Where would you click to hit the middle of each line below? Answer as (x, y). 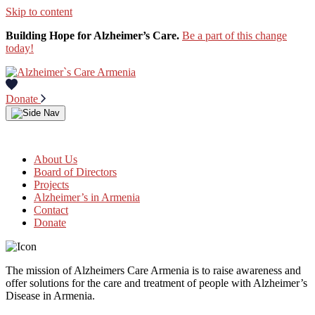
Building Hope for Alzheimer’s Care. (92, 36)
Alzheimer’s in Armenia (87, 198)
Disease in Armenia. (50, 296)
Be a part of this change (234, 36)
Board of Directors (75, 172)
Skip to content (39, 12)
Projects (51, 185)
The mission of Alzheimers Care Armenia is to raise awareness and (153, 271)
